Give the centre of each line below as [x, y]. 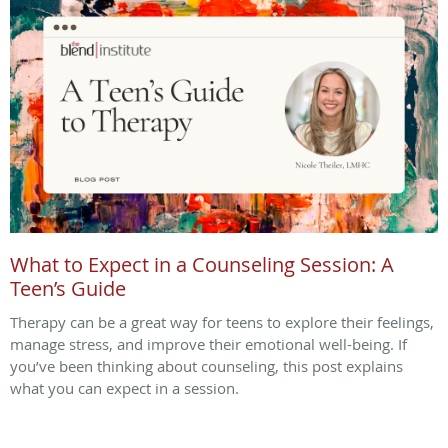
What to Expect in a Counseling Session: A [202, 265]
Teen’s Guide [68, 289]
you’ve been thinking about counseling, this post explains [206, 366]
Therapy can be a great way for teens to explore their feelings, [222, 322]
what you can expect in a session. [124, 388]
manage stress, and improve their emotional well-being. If [208, 344]
